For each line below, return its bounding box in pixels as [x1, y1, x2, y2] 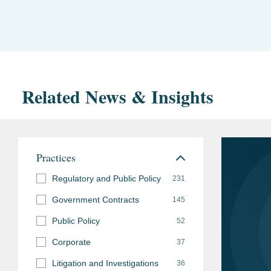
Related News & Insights [22, 83, 214, 109]
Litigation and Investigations [52, 258, 158, 268]
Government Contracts [52, 195, 139, 204]
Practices [36, 150, 76, 165]
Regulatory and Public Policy [52, 174, 161, 183]
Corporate [52, 237, 91, 247]
